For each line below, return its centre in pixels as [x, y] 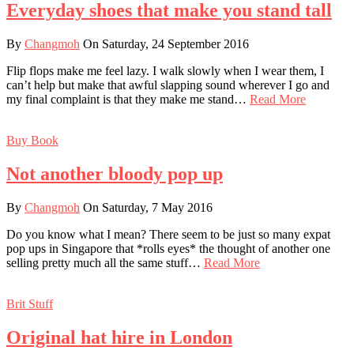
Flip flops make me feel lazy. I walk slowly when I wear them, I [165, 71]
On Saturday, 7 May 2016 [146, 207]
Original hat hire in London [119, 337]
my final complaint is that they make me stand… [128, 100]
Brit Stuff [30, 303]
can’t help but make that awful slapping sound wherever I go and [168, 85]
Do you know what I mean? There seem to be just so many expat [168, 234]
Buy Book [32, 141]
